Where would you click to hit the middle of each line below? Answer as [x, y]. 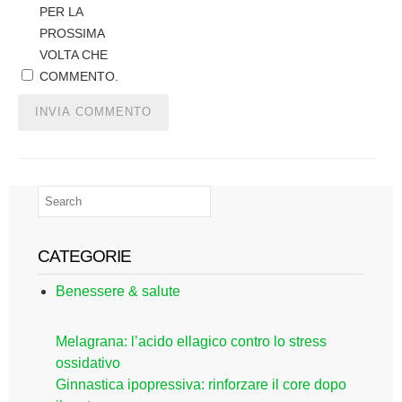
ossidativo [88, 363]
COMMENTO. [79, 76]
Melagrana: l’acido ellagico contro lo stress [191, 341]
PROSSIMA [72, 33]
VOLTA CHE [74, 55]
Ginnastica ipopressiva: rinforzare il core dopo [201, 385]
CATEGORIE [84, 256]
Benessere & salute [118, 291]
